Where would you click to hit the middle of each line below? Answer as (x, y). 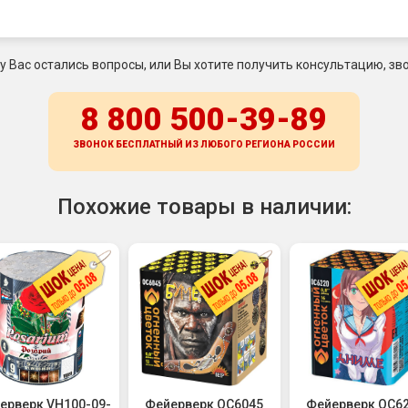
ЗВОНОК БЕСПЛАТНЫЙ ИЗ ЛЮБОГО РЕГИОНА (183, 144)
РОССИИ (314, 144)
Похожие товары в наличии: (204, 206)
